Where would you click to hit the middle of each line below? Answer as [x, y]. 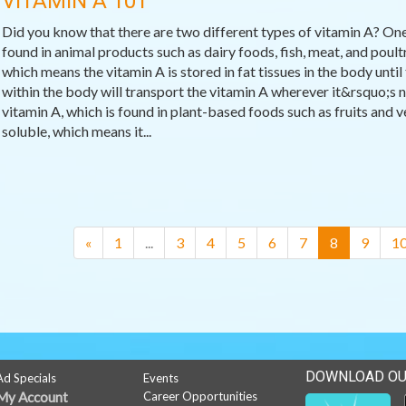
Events [161, 378]
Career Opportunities [201, 396]
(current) [365, 242]
